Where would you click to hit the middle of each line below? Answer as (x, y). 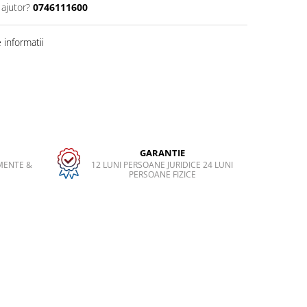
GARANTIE (162, 153)
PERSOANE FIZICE (162, 175)
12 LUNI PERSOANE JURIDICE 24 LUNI (162, 165)
